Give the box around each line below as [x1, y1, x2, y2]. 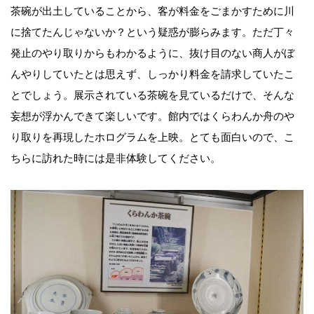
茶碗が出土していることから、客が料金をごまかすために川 [11, 5, 294, 17]
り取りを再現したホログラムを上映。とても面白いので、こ [11, 131, 294, 143]
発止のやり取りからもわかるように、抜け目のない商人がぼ [11, 47, 294, 59]
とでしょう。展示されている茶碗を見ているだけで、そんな [11, 89, 294, 101]
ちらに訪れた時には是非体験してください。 [11, 152, 221, 164]
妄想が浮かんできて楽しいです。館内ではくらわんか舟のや [11, 110, 294, 122]
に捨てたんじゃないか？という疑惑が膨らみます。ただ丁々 [11, 26, 294, 38]
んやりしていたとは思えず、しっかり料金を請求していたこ [11, 68, 294, 80]
